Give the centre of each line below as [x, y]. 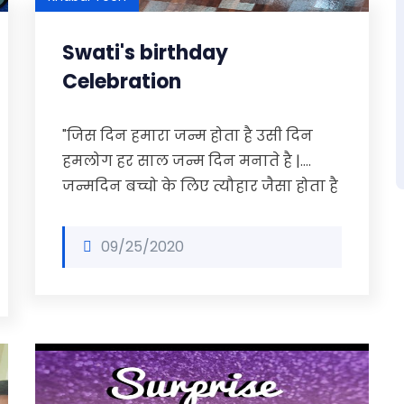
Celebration [122, 82]
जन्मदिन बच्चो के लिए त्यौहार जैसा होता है [200, 186]
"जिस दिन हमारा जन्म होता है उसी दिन [188, 136]
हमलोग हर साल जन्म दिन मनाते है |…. [187, 161]
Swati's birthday [145, 53]
